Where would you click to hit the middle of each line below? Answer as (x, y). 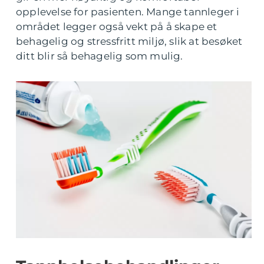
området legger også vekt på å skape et (117, 27)
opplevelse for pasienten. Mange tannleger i (128, 12)
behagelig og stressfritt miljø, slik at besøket (129, 41)
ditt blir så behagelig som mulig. (100, 56)
